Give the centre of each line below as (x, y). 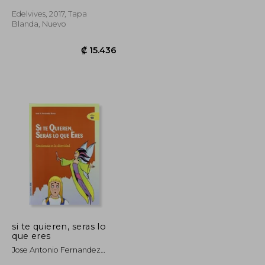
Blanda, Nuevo (39, 24)
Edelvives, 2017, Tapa (50, 14)
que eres (31, 236)
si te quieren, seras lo (59, 226)
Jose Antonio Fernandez (56, 250)
